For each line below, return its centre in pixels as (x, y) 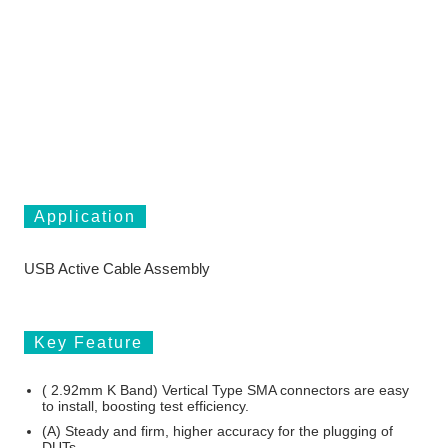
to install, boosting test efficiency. (146, 406)
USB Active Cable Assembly (116, 268)
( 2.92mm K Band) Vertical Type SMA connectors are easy (226, 390)
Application (84, 217)
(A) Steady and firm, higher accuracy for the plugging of (218, 430)
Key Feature (88, 343)
